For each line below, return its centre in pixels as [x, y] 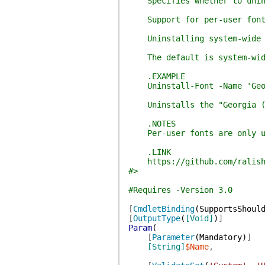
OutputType [156, 218]
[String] [166, 247]
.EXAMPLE [156, 76]
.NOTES [152, 124]
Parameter [173, 237]
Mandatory [220, 237]
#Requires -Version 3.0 [180, 190]
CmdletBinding [164, 209]
